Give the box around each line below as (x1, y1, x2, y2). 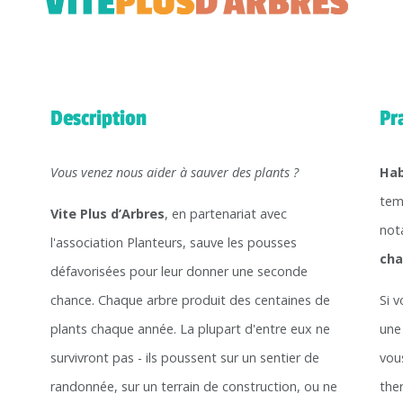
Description (49, 105, 147, 132)
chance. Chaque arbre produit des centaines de (49, 291, 330, 309)
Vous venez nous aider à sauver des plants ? (49, 164, 299, 182)
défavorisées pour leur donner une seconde (49, 263, 308, 281)
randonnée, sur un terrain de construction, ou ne (49, 378, 337, 396)
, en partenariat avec (164, 205, 287, 223)
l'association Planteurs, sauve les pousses (49, 234, 297, 252)
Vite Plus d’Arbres (49, 205, 165, 223)
